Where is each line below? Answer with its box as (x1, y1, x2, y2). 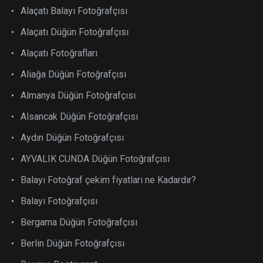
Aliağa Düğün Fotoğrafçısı (21, 69, 126, 80)
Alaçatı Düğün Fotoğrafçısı (21, 26, 129, 38)
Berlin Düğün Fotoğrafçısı (21, 238, 124, 249)
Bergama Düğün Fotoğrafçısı (21, 217, 137, 228)
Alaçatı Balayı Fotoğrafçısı (21, 5, 127, 16)
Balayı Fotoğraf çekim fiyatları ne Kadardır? (21, 174, 196, 186)
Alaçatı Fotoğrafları (21, 48, 97, 59)
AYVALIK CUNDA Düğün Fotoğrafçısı (21, 153, 170, 164)
